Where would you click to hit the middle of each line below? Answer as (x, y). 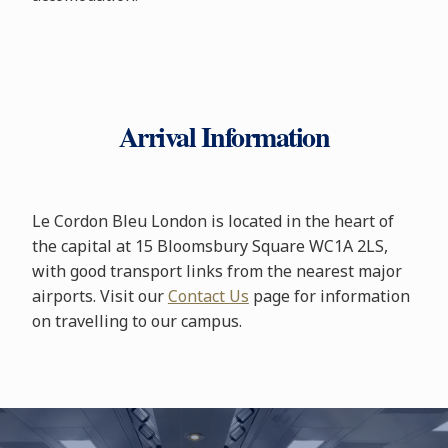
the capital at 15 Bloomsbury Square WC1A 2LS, (209, 246)
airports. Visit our (99, 296)
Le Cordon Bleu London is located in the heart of (212, 221)
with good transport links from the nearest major (216, 271)
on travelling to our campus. (136, 321)
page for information (329, 296)
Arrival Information (224, 136)
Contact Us (208, 296)
